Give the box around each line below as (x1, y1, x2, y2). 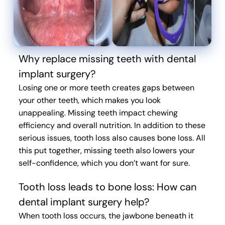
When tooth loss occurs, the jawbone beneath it (18, 210, 193, 221)
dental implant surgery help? (18, 195, 149, 208)
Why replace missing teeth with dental (18, 52, 196, 65)
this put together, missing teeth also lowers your (18, 145, 195, 156)
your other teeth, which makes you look (18, 95, 161, 105)
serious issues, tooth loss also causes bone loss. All (18, 133, 205, 143)
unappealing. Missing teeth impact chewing (18, 107, 178, 118)
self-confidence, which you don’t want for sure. (18, 158, 190, 168)
